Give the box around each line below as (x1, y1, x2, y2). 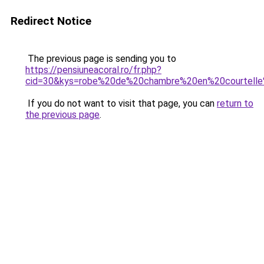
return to (217, 98, 253, 109)
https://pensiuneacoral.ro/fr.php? (25, 64, 161, 75)
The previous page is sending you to (25, 53, 176, 64)
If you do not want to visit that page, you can (25, 98, 217, 109)
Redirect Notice (11, 14, 91, 28)
